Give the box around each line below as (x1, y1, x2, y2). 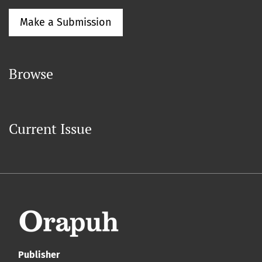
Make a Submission (20, 16, 112, 29)
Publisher (18, 249, 60, 261)
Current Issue (9, 119, 92, 139)
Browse (9, 64, 53, 84)
